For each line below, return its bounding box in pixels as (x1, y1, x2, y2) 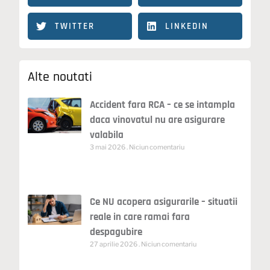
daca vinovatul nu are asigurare (90, 113, 225, 127)
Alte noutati (28, 69, 93, 86)
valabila (90, 128, 124, 142)
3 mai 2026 (90, 143, 127, 152)
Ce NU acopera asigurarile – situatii (90, 195, 238, 209)
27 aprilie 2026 (90, 240, 139, 249)
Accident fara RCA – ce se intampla (90, 98, 236, 112)
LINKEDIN (165, 20, 209, 33)
